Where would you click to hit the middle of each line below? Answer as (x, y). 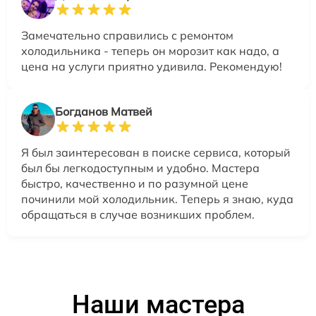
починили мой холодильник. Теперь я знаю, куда (157, 199)
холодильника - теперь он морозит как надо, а (150, 51)
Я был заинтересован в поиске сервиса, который (156, 153)
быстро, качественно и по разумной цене (135, 184)
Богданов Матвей (104, 112)
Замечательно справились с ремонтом (127, 36)
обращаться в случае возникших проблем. (138, 215)
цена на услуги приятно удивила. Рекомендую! (152, 67)
